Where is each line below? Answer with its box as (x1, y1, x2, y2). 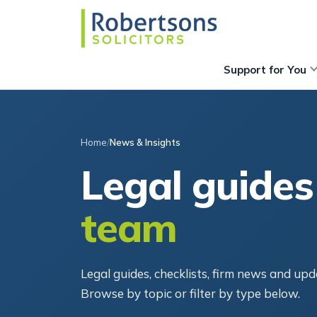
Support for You (223, 62, 306, 76)
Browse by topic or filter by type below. (81, 286, 300, 301)
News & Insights (110, 137, 180, 148)
